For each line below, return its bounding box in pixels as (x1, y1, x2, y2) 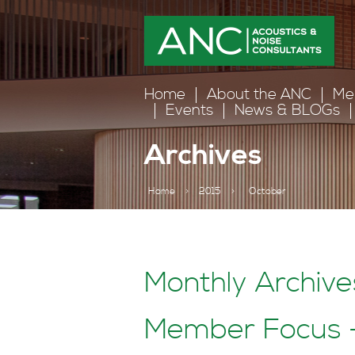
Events (166, 101, 213, 120)
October (249, 185, 286, 197)
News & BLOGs (235, 101, 340, 120)
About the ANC (207, 86, 311, 104)
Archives (144, 138, 262, 174)
